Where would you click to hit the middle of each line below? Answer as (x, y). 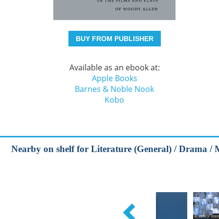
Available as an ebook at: (114, 67)
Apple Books (114, 78)
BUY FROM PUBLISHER (114, 39)
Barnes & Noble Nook (114, 89)
